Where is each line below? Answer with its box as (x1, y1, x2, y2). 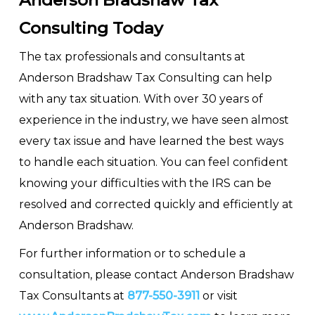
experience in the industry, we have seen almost (18, 113, 289, 127)
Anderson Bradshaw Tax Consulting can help (18, 71, 272, 84)
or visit (199, 289, 238, 302)
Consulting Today (18, 18, 163, 38)
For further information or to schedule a (18, 247, 245, 260)
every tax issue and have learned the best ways (18, 134, 283, 148)
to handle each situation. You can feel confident (18, 155, 288, 169)
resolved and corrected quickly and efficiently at (18, 198, 293, 211)
